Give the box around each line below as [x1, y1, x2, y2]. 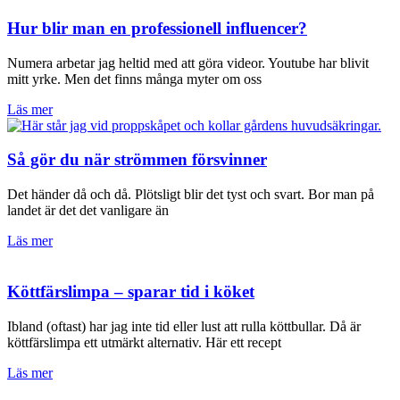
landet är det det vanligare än [7, 203, 169, 219]
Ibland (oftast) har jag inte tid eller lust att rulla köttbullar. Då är [7, 318, 361, 334]
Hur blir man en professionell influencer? [7, 18, 307, 37]
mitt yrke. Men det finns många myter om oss [7, 71, 262, 87]
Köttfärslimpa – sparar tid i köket [7, 281, 254, 301]
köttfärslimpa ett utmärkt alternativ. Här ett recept [7, 334, 281, 350]
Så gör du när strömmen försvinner [7, 150, 267, 170]
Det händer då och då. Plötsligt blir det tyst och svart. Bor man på [7, 187, 374, 203]
